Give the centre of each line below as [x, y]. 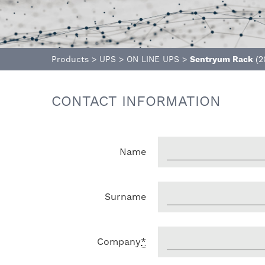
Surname [125, 197]
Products [70, 59]
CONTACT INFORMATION [136, 101]
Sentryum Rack [223, 59]
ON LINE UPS [153, 59]
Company [119, 242]
